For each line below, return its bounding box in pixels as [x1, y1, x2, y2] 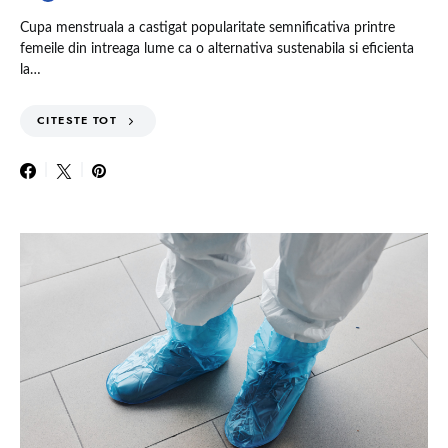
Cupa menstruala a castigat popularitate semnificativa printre [20, 21, 395, 36]
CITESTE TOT [37, 113, 118, 129]
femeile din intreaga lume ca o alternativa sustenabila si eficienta [20, 42, 414, 57]
